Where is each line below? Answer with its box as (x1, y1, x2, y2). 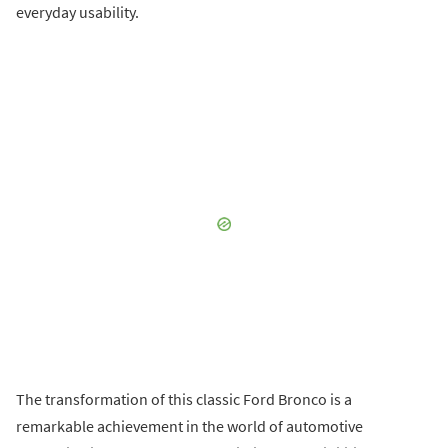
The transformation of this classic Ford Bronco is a (16, 389, 352, 410)
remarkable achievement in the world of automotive (16, 416, 363, 437)
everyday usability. (16, 2, 139, 23)
